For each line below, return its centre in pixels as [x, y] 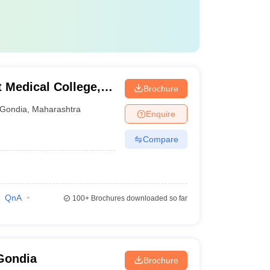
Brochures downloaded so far [138, 198]
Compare [160, 139]
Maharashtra [57, 109]
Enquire [160, 114]
